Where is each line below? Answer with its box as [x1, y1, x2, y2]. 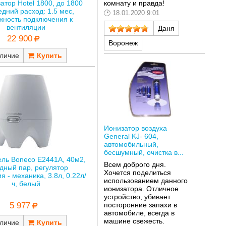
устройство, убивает [103, 192, 171, 201]
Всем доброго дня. [103, 160, 166, 168]
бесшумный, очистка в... [103, 148, 184, 157]
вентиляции [6, 23, 45, 31]
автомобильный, [103, 140, 158, 149]
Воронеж [108, 38, 138, 47]
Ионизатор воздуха [103, 124, 167, 133]
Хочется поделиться [103, 168, 171, 177]
